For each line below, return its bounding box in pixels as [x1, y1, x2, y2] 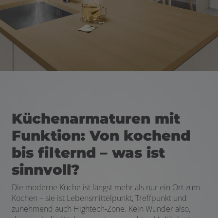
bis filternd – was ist [12, 144, 165, 161]
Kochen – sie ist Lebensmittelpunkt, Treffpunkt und [12, 192, 187, 203]
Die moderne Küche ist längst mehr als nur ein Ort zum [12, 182, 200, 193]
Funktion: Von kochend [12, 127, 190, 144]
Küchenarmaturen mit [12, 109, 180, 127]
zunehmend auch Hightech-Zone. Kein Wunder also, [12, 203, 190, 214]
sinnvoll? [12, 161, 80, 178]
